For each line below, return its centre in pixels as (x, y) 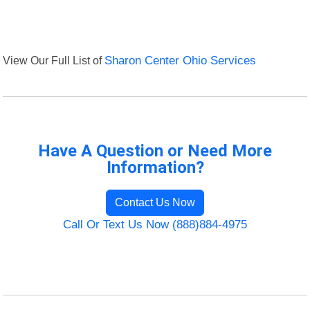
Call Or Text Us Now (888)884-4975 (155, 225)
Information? (155, 168)
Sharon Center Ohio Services (181, 61)
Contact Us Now (155, 203)
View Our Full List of (54, 61)
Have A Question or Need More (155, 151)
